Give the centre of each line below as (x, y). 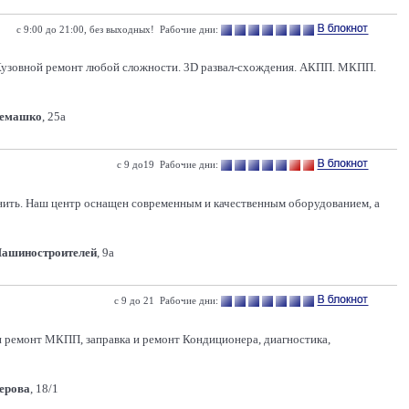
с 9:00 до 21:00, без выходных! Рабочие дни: (117, 29)
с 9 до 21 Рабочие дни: (166, 300)
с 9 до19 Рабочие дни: (168, 164)
